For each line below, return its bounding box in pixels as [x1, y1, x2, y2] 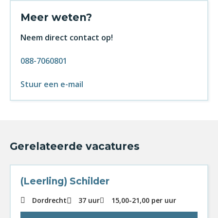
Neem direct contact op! [20, 32, 113, 43]
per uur [151, 196, 176, 205]
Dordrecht [32, 196, 67, 205]
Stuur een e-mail [20, 79, 83, 90]
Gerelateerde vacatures [10, 140, 140, 152]
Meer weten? [20, 11, 92, 23]
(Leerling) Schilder [20, 176, 109, 187]
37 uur [78, 196, 100, 205]
